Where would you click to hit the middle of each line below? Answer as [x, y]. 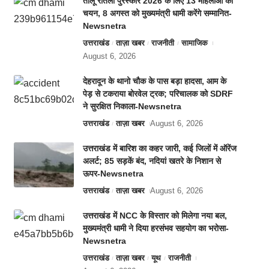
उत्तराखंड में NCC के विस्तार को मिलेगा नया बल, [155, 216]
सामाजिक [194, 43]
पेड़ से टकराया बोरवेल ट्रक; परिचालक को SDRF [158, 94]
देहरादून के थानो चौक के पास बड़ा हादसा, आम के [154, 81]
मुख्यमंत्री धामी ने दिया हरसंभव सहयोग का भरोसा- [156, 228]
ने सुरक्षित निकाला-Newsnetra [132, 107]
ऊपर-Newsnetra [113, 174]
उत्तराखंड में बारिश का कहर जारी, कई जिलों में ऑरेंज [159, 149]
